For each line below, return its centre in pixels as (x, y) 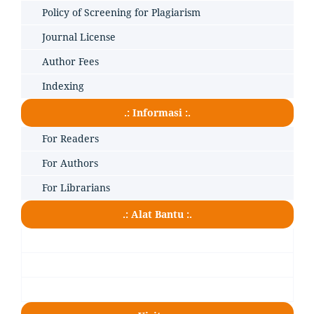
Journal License (79, 36)
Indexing (63, 86)
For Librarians (76, 187)
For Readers (70, 138)
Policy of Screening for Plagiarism (121, 12)
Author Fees (70, 61)
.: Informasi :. (157, 112)
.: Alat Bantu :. (157, 214)
